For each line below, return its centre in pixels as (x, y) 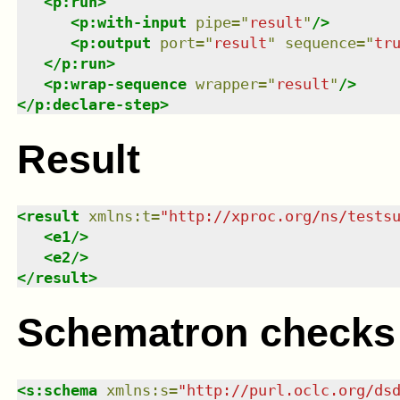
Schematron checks (206, 333)
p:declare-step (97, 104)
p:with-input (133, 22)
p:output (115, 42)
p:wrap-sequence (119, 83)
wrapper (226, 83)
